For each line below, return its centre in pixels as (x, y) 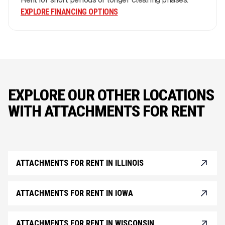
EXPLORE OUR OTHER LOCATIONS (111, 95)
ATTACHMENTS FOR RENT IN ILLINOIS (80, 163)
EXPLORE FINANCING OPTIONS (69, 12)
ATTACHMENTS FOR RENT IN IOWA (75, 193)
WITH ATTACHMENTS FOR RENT (106, 111)
